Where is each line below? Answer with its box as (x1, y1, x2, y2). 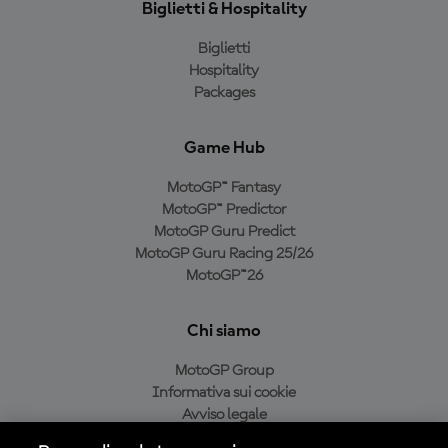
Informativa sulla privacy (143, 429, 305, 445)
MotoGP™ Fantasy (167, 180, 281, 196)
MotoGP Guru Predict (153, 224, 295, 240)
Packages (193, 85, 255, 101)
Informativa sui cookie (152, 385, 296, 401)
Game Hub (183, 139, 265, 157)
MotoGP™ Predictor (162, 202, 286, 218)
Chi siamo (187, 322, 261, 340)
